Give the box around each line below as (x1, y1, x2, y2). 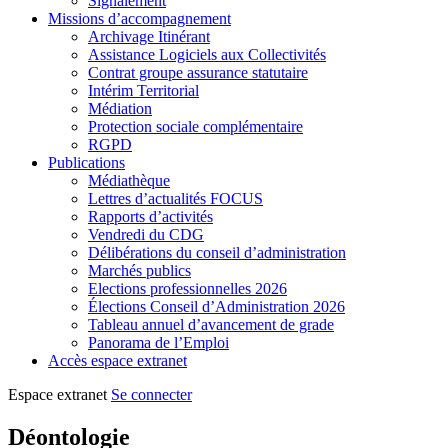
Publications (48, 154, 125, 171)
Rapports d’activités (88, 208, 213, 225)
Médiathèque (88, 172, 170, 189)
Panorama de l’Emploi (88, 334, 229, 351)
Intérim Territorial (88, 82, 199, 99)
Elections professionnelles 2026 (88, 280, 287, 297)
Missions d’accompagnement (48, 10, 231, 27)
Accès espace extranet (48, 352, 187, 369)
